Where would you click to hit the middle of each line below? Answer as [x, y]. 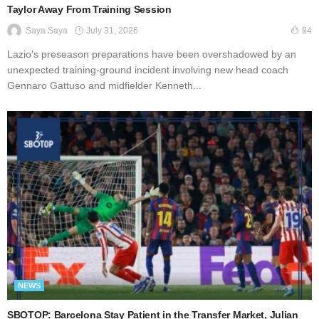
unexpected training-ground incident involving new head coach [148, 70]
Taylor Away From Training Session [89, 10]
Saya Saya [47, 31]
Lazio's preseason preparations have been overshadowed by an [152, 54]
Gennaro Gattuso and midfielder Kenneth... [104, 86]
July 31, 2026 [112, 30]
